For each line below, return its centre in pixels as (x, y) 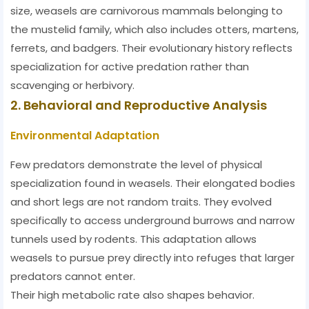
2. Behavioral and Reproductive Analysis (139, 106)
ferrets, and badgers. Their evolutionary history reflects (151, 48)
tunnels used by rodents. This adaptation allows (133, 239)
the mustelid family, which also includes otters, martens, (154, 30)
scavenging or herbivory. (72, 86)
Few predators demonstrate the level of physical (136, 165)
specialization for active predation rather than (130, 67)
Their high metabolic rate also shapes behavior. (132, 295)
